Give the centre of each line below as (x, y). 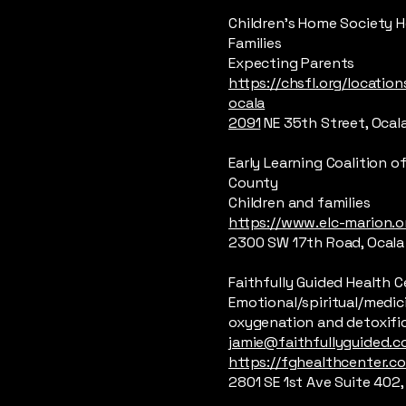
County (254, 183)
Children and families (300, 203)
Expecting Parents (292, 63)
